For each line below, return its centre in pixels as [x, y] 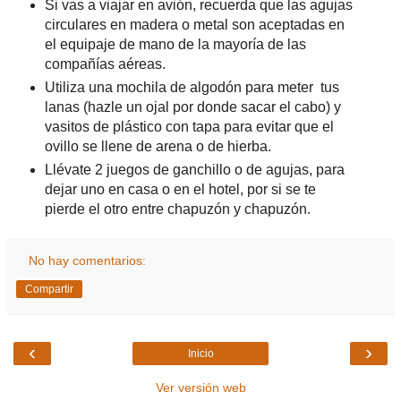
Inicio [200, 354]
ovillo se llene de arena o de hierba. [158, 147]
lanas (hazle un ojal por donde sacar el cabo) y [192, 107]
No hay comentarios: [88, 261]
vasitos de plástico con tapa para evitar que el [189, 127]
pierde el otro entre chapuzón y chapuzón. [179, 209]
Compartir [49, 290]
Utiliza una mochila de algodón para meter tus [192, 88]
